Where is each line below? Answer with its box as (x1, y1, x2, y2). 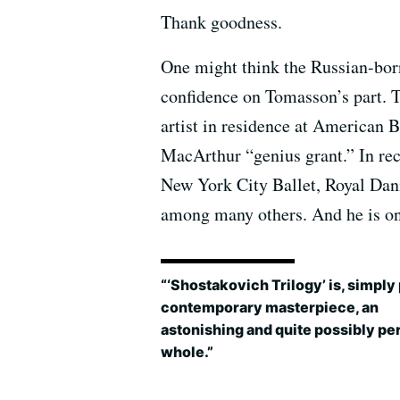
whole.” (161, 342, 213, 361)
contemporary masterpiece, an (161, 297, 379, 316)
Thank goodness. (161, 10, 282, 34)
